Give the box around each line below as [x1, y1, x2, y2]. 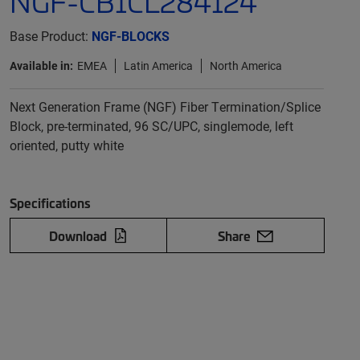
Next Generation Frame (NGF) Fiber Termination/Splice [9, 98, 321, 115]
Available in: [9, 58, 73, 73]
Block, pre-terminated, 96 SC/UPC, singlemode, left [9, 117, 293, 134]
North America [209, 58, 282, 73]
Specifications [9, 194, 91, 211]
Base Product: [9, 27, 92, 44]
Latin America [123, 58, 193, 73]
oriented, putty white [9, 137, 124, 153]
